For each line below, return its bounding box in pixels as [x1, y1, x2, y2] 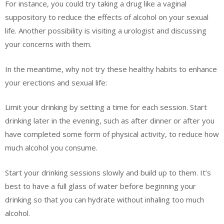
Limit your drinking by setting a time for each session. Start [5, 102, 207, 112]
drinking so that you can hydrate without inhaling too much [5, 194, 204, 204]
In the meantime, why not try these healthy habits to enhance [5, 63, 217, 74]
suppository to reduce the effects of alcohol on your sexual [5, 12, 208, 22]
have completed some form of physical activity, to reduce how [5, 129, 219, 139]
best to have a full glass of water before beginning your [5, 180, 196, 191]
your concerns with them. [5, 39, 91, 49]
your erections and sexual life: [5, 77, 107, 87]
